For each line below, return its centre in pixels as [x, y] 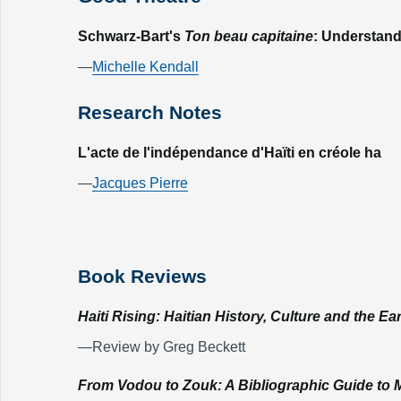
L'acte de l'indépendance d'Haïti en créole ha [230, 153]
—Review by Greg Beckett [162, 347]
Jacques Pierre [140, 183]
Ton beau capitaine [249, 36]
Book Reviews [142, 276]
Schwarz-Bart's [131, 36]
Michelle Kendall [145, 67]
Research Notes [150, 112]
